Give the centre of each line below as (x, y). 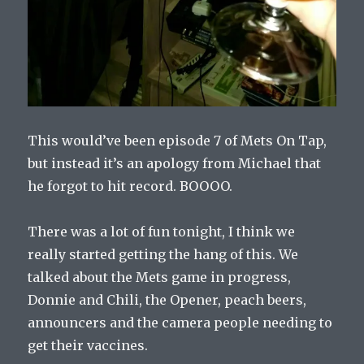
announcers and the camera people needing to (180, 322)
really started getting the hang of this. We (163, 254)
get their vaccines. (88, 345)
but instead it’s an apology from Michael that (175, 163)
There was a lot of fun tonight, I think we (162, 231)
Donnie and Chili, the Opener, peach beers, (167, 299)
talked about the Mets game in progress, (160, 277)
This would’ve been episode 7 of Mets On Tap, (178, 140)
